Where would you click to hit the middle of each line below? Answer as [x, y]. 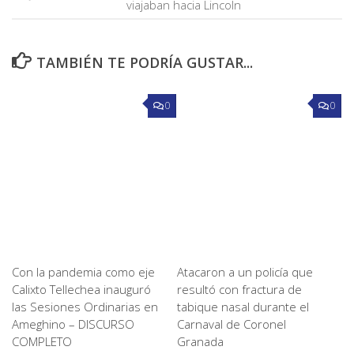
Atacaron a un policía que [245, 272]
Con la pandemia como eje [83, 272]
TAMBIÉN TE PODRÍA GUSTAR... [144, 62]
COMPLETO [42, 341]
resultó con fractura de [239, 289]
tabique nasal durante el [243, 307]
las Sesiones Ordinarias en [85, 307]
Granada [200, 341]
